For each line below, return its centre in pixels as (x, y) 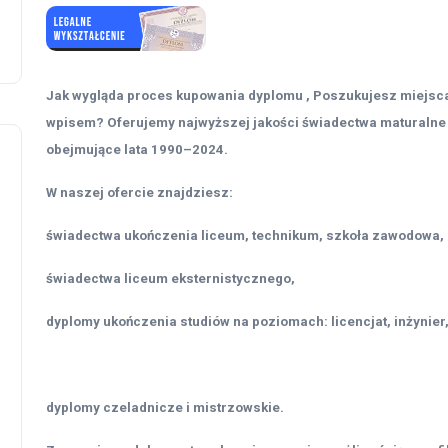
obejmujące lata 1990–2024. (137, 150)
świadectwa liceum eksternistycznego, (170, 279)
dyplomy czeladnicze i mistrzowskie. (165, 408)
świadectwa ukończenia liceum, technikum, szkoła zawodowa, (245, 236)
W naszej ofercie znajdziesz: (139, 193)
